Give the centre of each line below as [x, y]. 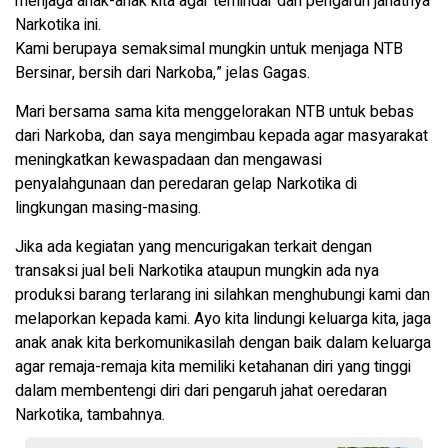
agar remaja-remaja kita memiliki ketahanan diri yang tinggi [213, 366]
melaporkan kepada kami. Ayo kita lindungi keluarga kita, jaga [223, 318]
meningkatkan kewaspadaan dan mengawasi [168, 159]
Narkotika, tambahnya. [90, 414]
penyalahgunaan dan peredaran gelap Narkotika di [186, 183]
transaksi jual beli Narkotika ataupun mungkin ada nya [197, 270]
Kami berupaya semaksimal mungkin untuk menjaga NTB [209, 48]
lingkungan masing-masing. [108, 207]
